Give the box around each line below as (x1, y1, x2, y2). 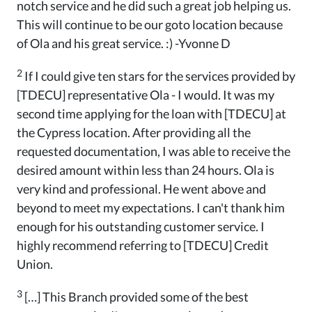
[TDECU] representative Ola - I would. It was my (17, 87, 274, 103)
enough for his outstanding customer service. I (17, 219, 265, 235)
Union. (17, 256, 53, 272)
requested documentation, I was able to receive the (17, 143, 290, 159)
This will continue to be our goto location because (17, 17, 283, 33)
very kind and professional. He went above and (17, 181, 266, 197)
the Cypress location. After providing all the (17, 125, 251, 141)
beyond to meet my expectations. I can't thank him (17, 200, 285, 216)
